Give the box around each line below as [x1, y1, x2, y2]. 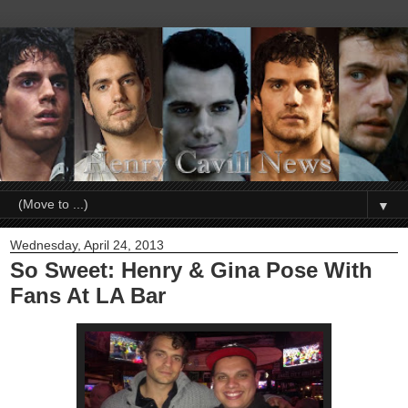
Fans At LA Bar [10, 283, 166, 309]
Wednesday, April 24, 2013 [10, 238, 164, 253]
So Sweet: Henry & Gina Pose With [10, 258, 372, 283]
